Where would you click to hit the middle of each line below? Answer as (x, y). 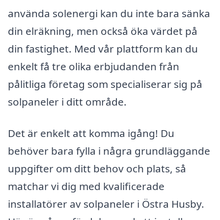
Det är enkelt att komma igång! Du (91, 133)
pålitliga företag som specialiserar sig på (105, 84)
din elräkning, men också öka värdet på (103, 31)
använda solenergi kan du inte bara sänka (109, 14)
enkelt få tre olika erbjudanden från (94, 67)
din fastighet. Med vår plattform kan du (103, 49)
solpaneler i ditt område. (67, 102)
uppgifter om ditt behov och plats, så (97, 168)
